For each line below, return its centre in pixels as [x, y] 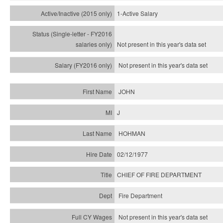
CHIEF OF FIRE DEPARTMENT [159, 174]
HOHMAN [132, 133]
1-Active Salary [137, 13]
